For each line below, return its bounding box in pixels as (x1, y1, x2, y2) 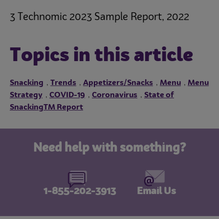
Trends (50, 79, 76, 88)
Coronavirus (92, 91, 137, 100)
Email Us (136, 187, 176, 197)
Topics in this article (10, 47, 193, 66)
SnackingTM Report (10, 104, 83, 112)
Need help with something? (33, 143, 186, 155)
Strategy (10, 91, 43, 100)
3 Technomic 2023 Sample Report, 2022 (10, 12, 189, 23)
